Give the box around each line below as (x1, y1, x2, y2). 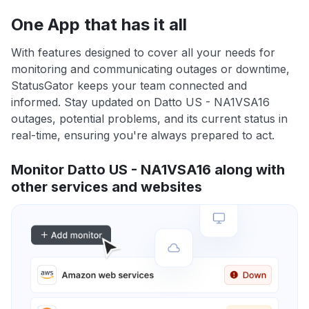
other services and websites (11, 179, 202, 196)
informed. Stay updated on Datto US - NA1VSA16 (11, 95, 270, 110)
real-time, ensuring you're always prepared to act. (11, 128, 275, 143)
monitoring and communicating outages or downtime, (11, 62, 290, 77)
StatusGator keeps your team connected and (11, 79, 247, 93)
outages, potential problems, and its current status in (11, 112, 288, 126)
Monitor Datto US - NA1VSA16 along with (11, 161, 285, 179)
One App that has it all (11, 14, 187, 35)
